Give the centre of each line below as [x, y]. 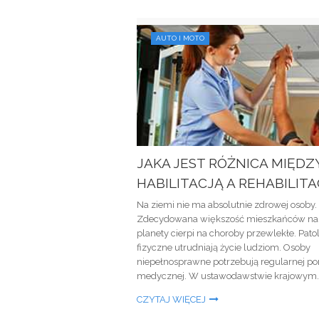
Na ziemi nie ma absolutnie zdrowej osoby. [227, 205]
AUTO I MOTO [180, 38]
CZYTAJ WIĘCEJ [171, 299]
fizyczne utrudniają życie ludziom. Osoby [224, 247]
